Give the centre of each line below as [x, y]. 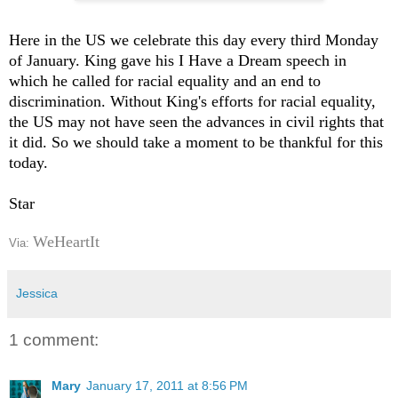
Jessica [37, 293]
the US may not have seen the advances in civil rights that [196, 121]
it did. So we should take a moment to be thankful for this [196, 142]
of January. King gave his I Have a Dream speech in [178, 60]
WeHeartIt [66, 241]
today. [28, 162]
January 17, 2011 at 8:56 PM [167, 386]
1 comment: [54, 339]
